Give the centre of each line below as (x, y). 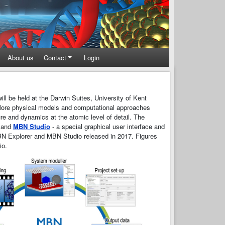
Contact (55, 57)
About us (20, 57)
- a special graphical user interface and (107, 127)
